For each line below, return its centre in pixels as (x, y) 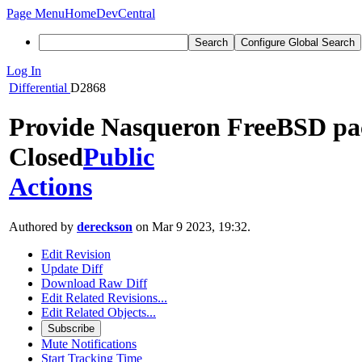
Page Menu (36, 13)
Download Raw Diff (94, 283)
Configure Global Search (298, 42)
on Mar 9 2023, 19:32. (192, 226)
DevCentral (126, 13)
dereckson (105, 226)
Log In (24, 71)
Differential (38, 88)
